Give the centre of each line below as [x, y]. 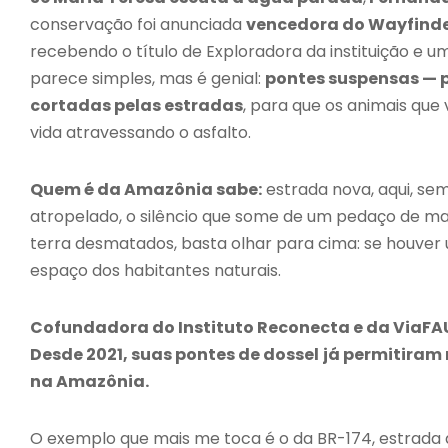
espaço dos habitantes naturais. [155, 270]
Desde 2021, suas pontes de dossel [174, 354]
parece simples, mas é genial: [147, 78]
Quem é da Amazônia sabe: [146, 189]
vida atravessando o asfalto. [140, 132]
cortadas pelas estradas [136, 105]
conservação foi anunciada [138, 24]
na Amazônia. [89, 381]
